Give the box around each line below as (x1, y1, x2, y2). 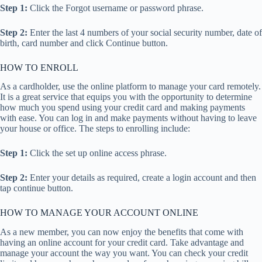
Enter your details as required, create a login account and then (27, 173, 256, 183)
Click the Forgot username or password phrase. (27, 2, 204, 13)
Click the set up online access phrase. (27, 148, 167, 158)
